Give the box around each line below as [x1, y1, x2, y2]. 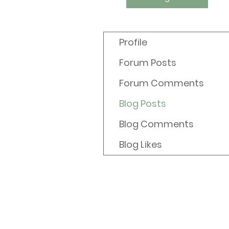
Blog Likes [119, 138, 162, 151]
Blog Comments [119, 118, 194, 131]
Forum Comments [119, 77, 204, 90]
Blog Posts [119, 97, 166, 110]
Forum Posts [119, 56, 176, 70]
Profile [119, 36, 147, 49]
